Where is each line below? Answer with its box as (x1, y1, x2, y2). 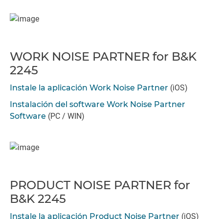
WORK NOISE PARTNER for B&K (10, 49, 197, 64)
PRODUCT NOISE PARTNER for (10, 178, 190, 192)
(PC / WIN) (46, 111, 85, 121)
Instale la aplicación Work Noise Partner (10, 83, 168, 92)
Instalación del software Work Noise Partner (10, 100, 185, 109)
